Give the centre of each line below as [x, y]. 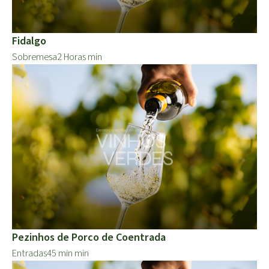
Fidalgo [29, 41]
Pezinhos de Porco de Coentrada [89, 237]
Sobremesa [35, 57]
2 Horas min [80, 57]
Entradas [29, 253]
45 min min [68, 253]
